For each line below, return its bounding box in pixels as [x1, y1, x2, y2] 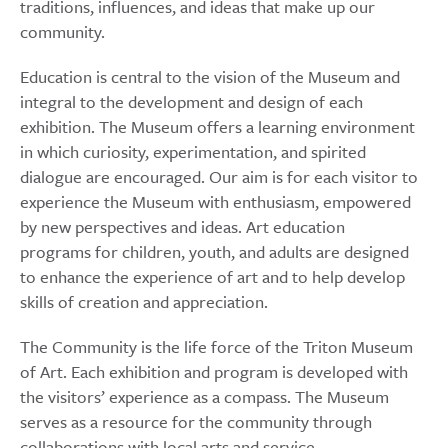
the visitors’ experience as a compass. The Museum [20, 384, 389, 410]
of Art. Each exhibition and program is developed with [20, 359, 408, 385]
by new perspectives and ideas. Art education [20, 214, 345, 240]
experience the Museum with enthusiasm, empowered [20, 189, 411, 215]
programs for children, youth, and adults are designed [20, 239, 409, 265]
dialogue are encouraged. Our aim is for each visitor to [20, 164, 418, 190]
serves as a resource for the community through [20, 409, 372, 435]
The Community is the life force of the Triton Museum [20, 334, 413, 360]
